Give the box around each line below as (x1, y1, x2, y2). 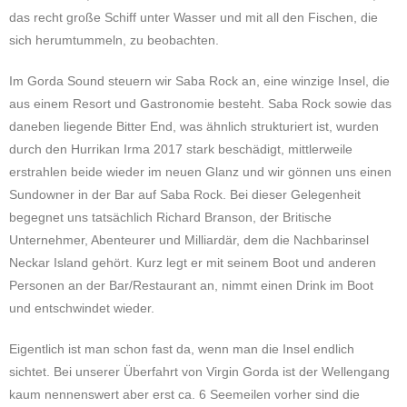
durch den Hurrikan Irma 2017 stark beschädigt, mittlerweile (9, 142, 352, 156)
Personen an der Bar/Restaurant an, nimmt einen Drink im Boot (9, 278, 373, 293)
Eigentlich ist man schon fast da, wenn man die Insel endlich (9, 342, 354, 356)
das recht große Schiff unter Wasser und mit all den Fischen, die (9, 10, 378, 25)
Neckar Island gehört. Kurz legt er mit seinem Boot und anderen (9, 255, 376, 270)
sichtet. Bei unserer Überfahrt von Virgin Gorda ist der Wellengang (9, 364, 390, 379)
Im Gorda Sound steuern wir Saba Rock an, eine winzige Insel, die (9, 74, 390, 88)
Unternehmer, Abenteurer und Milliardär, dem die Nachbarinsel (9, 233, 369, 247)
